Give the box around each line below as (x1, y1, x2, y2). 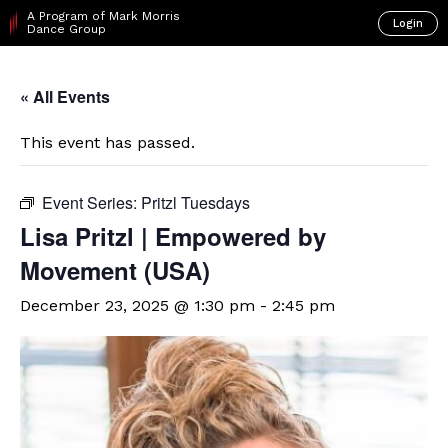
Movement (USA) (20, 253, 210, 287)
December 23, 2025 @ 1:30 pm (20, 296, 255, 315)
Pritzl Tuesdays (141, 191, 250, 214)
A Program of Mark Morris (27, 9, 181, 23)
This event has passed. (20, 133, 195, 152)
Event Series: (42, 191, 141, 214)
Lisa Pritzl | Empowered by (20, 219, 326, 253)
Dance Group (27, 22, 107, 36)
